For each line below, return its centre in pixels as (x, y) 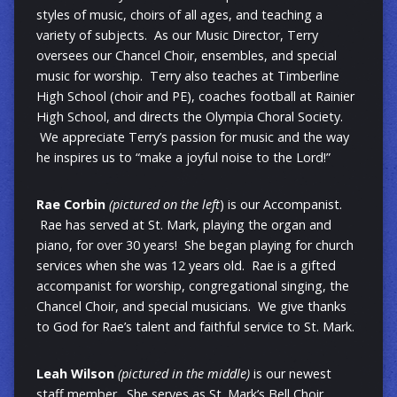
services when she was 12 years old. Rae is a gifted (186, 266)
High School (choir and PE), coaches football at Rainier (195, 97)
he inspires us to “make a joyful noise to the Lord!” (183, 158)
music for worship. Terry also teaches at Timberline (187, 76)
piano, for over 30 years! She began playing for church (195, 245)
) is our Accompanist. (280, 205)
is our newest (290, 374)
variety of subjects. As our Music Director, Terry (177, 35)
